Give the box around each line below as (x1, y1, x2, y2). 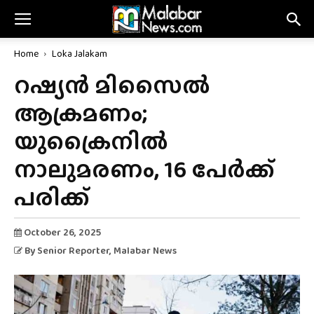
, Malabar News (109, 243, 177, 257)
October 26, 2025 (22, 225, 101, 239)
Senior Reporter (37, 243, 109, 257)
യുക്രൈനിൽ (14, 123, 168, 158)
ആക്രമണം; (14, 95, 147, 130)
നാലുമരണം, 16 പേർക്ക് (14, 151, 275, 186)
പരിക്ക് (14, 179, 90, 214)
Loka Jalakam (52, 46, 107, 60)
